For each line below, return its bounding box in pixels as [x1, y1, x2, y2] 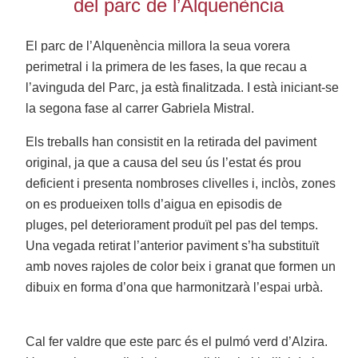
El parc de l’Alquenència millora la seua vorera [26, 39, 291, 54]
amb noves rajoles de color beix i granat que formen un [26, 260, 336, 274]
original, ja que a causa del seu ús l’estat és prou [26, 156, 302, 170]
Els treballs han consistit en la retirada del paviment [26, 135, 317, 149]
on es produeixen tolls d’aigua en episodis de [26, 197, 283, 212]
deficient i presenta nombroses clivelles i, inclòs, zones [26, 177, 336, 191]
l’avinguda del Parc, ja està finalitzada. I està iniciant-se [26, 81, 340, 95]
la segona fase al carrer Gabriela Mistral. [26, 101, 255, 116]
